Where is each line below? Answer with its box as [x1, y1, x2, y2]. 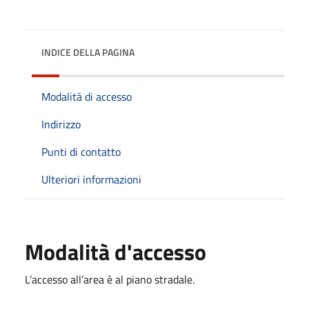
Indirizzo [41, 115, 81, 132]
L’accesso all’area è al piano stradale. [25, 270, 195, 288]
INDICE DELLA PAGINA [41, 44, 134, 59]
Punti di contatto [41, 143, 121, 160]
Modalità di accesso [41, 88, 132, 105]
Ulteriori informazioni [41, 170, 141, 188]
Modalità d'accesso [25, 235, 206, 268]
